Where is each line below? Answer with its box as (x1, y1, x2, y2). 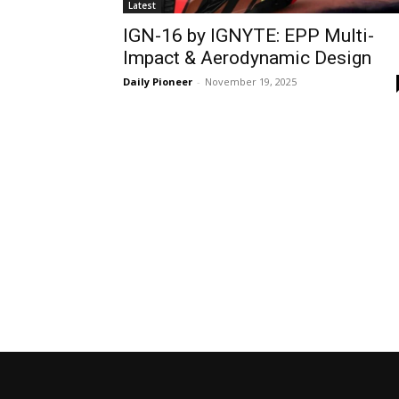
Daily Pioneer (123, 75, 192, 89)
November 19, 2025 (205, 75, 297, 89)
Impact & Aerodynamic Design (123, 47, 371, 69)
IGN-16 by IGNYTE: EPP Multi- (123, 25, 374, 47)
